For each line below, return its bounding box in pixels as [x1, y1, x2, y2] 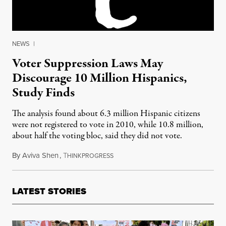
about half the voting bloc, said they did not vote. [12, 130, 182, 142]
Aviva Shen [22, 150, 59, 161]
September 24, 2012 [113, 150, 174, 161]
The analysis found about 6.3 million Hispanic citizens [12, 107, 200, 120]
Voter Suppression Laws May [12, 54, 163, 73]
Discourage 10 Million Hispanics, [12, 69, 187, 87]
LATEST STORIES [12, 185, 86, 198]
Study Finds [12, 84, 75, 102]
